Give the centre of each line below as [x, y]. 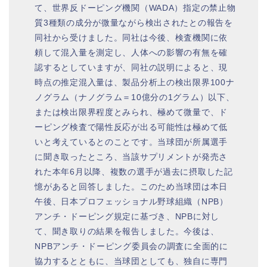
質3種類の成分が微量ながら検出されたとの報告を [134, 22]
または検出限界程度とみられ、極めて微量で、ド [131, 112]
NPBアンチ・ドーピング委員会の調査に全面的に [131, 246]
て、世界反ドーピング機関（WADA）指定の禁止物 [135, 7]
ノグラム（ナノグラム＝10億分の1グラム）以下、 [135, 97]
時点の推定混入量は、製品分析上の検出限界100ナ [135, 82]
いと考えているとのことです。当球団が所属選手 [131, 142]
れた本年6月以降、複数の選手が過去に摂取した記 [134, 171]
